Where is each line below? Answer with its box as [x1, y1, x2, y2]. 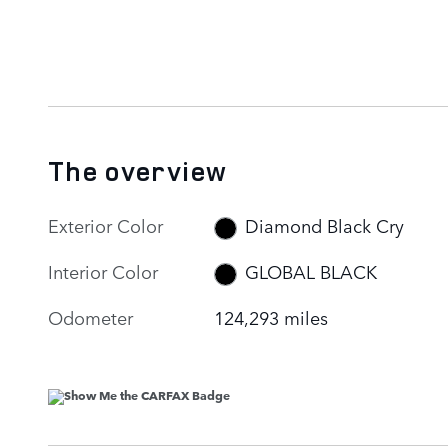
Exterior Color [48, 211, 163, 238]
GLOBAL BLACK [244, 258, 377, 285]
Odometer [48, 303, 133, 330]
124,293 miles [214, 303, 329, 330]
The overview [48, 152, 228, 189]
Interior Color [48, 257, 158, 284]
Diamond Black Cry [244, 212, 404, 239]
